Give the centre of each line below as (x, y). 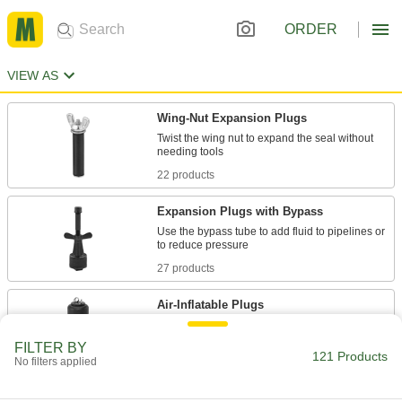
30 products (186, 356)
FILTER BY (51, 348)
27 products (186, 268)
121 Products (350, 356)
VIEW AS (33, 75)
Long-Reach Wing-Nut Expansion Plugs (267, 393)
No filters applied (56, 362)
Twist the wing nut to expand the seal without (265, 138)
